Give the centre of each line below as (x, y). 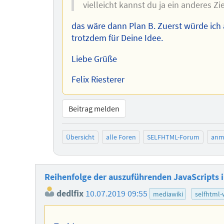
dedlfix (69, 194)
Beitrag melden (94, 108)
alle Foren (121, 137)
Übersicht (80, 137)
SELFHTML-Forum (173, 137)
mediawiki (168, 194)
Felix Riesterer (98, 80)
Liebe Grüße (94, 59)
